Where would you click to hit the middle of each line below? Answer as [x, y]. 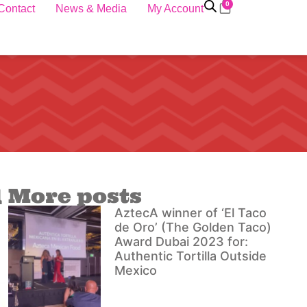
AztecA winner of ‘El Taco [191, 213]
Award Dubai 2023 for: [182, 242]
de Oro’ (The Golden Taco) [193, 227]
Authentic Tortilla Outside [191, 256]
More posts [75, 196]
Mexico [136, 270]
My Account [176, 9]
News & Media [91, 9]
